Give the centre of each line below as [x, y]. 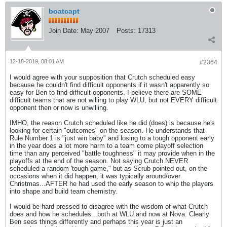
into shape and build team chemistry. [64, 191]
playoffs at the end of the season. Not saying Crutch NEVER [99, 161]
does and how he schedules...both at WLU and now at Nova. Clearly [109, 214]
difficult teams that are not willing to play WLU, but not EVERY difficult [113, 100]
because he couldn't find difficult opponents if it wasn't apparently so [109, 85]
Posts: [126, 31]
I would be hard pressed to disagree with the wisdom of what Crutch [109, 206]
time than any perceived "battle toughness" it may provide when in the [112, 153]
